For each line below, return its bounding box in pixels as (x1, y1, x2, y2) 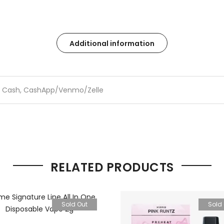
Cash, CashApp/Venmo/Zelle (2, 85, 103, 95)
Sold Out (61, 199, 87, 208)
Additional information (69, 38, 154, 48)
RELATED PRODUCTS (50, 158, 174, 175)
